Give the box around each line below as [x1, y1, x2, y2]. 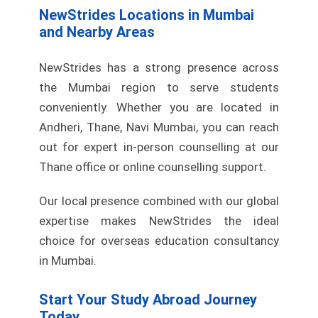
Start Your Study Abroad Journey [39, 291, 257, 309]
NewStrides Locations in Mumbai [39, 6, 254, 24]
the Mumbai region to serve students [39, 80, 279, 95]
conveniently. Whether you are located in [39, 100, 279, 115]
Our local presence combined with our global [39, 194, 279, 209]
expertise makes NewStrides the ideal [39, 214, 279, 229]
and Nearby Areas [39, 23, 155, 41]
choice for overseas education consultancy [39, 234, 279, 248]
